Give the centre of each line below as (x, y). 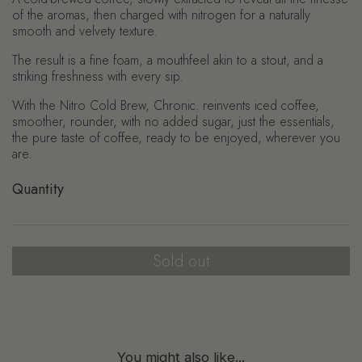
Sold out (181, 261)
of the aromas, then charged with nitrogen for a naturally (161, 15)
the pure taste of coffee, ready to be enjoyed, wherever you (176, 138)
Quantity (38, 189)
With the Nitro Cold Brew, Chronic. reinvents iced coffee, (166, 105)
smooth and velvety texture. (84, 31)
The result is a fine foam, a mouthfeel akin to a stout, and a (168, 60)
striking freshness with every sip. (97, 76)
